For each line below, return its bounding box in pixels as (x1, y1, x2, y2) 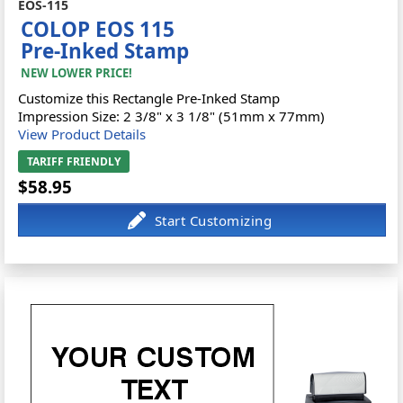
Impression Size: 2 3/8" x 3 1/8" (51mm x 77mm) (18, 107, 326, 125)
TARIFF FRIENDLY (27, 154, 121, 169)
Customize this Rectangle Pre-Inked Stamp (18, 89, 281, 107)
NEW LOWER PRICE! (21, 65, 133, 81)
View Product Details (18, 125, 147, 143)
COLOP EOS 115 (21, 15, 175, 43)
